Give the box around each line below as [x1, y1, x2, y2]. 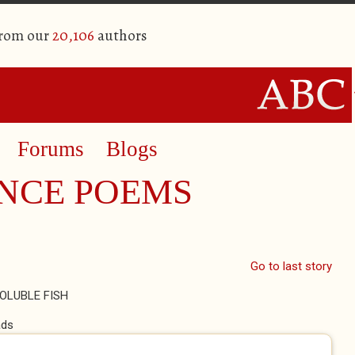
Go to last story [250, 259, 332, 273]
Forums [17, 137, 84, 161]
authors [94, 25, 147, 46]
